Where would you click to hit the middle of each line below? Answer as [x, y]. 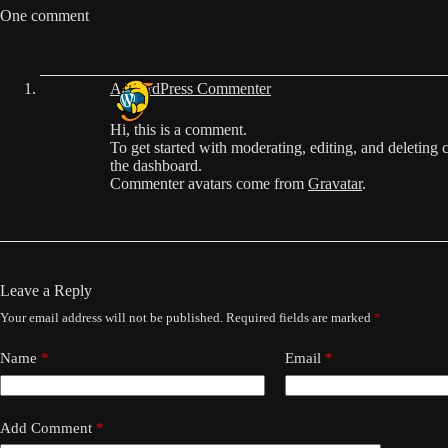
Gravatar [335, 183]
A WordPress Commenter [190, 88]
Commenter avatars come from [209, 183]
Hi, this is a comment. [178, 129]
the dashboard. [156, 165]
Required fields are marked [300, 317]
